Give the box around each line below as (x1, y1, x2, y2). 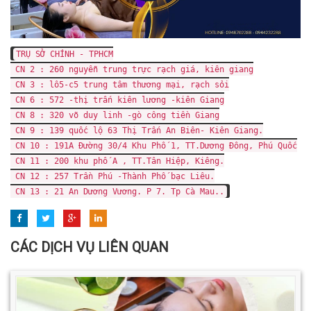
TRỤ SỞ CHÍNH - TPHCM (16, 49, 113, 60)
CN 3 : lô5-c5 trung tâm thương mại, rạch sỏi (10, 80, 229, 90)
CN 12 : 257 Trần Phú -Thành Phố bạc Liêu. (10, 171, 215, 182)
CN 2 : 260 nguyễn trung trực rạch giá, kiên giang (10, 65, 253, 75)
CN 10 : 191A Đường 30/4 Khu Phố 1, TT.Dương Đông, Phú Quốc (10, 141, 297, 151)
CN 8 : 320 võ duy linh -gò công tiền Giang (10, 110, 219, 121)
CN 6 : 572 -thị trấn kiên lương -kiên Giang (10, 95, 224, 106)
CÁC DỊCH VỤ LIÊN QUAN (10, 239, 169, 256)
